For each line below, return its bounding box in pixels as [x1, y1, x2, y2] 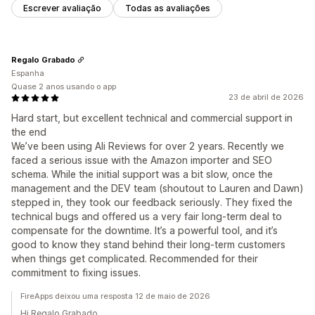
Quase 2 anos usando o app [11, 82, 116, 92]
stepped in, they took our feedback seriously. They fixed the [11, 196, 292, 209]
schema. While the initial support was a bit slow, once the [11, 168, 273, 181]
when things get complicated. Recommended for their [11, 252, 258, 265]
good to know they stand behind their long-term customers [11, 238, 285, 251]
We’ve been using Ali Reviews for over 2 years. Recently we [11, 140, 284, 153]
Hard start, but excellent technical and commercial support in [11, 112, 292, 124]
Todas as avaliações [125, 3, 210, 14]
